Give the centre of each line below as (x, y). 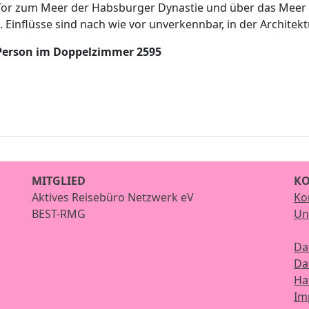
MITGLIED (59, 181)
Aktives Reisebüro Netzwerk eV (113, 197)
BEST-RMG (59, 214)
